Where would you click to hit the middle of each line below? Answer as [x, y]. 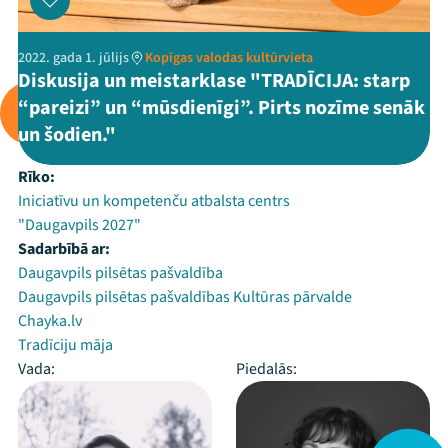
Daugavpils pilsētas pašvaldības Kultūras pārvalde [185, 297]
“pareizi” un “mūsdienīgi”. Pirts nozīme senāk [221, 108]
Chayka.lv [50, 321]
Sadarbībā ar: [64, 249]
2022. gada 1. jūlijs [73, 58]
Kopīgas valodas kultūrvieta [229, 58]
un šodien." [67, 135]
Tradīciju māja [65, 345]
